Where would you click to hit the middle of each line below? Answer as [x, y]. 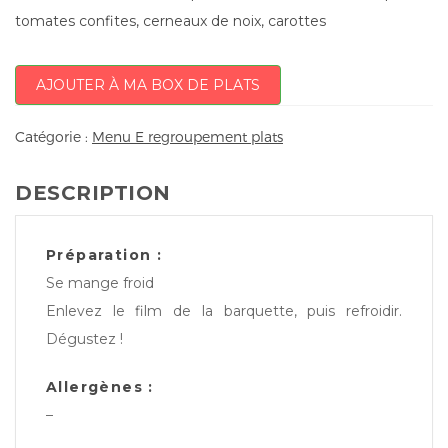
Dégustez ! [84, 338]
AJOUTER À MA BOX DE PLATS [148, 85]
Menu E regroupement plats [187, 136]
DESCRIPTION [93, 192]
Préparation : [104, 254]
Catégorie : [53, 136]
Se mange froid [100, 282]
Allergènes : [100, 386]
